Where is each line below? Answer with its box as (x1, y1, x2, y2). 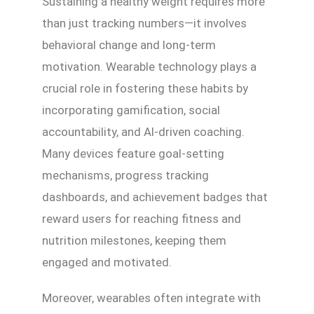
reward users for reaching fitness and (42, 212, 241, 226)
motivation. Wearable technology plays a (42, 60, 257, 74)
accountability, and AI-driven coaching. (42, 125, 245, 139)
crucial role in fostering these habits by (42, 81, 248, 96)
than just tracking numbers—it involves (42, 16, 247, 31)
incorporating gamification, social (42, 103, 220, 118)
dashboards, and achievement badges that (42, 190, 268, 205)
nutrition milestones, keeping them (42, 233, 226, 248)
